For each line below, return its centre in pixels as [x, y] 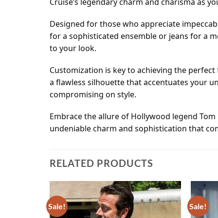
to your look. [73, 48]
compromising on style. [93, 95]
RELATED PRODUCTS [101, 163]
